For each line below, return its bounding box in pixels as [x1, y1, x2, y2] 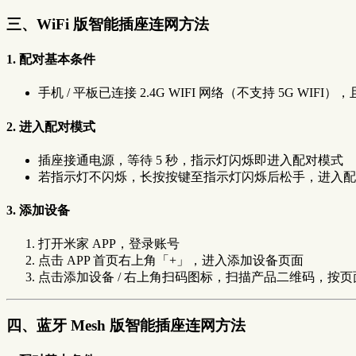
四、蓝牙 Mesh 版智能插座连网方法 [6, 317, 246, 335]
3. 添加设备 [6, 203, 70, 218]
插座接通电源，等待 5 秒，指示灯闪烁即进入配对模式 [38, 153, 343, 167]
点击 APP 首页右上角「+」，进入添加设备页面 [38, 253, 304, 268]
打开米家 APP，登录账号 [38, 237, 180, 251]
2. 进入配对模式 [6, 119, 95, 133]
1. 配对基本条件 [6, 52, 95, 67]
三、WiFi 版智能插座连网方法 [6, 15, 209, 33]
